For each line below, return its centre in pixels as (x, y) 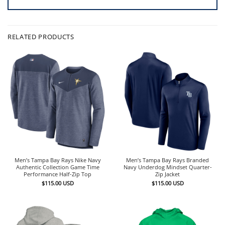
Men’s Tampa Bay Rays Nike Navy (58, 160)
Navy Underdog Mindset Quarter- (167, 167)
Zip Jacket (167, 174)
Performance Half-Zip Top (58, 174)
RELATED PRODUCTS (41, 36)
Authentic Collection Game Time (58, 167)
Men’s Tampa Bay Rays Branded (167, 160)
